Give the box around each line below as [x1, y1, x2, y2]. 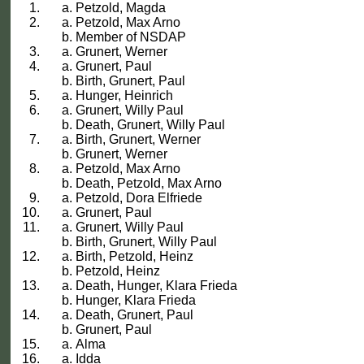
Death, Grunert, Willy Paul [76, 118, 226, 132]
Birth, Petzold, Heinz [76, 249, 194, 264]
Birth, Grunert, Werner [76, 132, 201, 147]
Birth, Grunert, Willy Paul [76, 235, 218, 249]
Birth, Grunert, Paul [76, 74, 186, 89]
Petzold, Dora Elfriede [76, 191, 203, 206]
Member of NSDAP [76, 30, 187, 45]
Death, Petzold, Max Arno [76, 176, 223, 191]
